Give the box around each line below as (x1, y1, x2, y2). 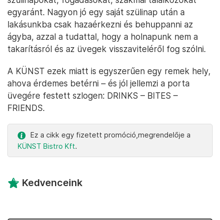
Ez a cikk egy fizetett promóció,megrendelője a (30, 131, 191, 139)
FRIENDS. (7, 103, 45, 113)
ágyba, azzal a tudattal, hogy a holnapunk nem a (7, 31, 198, 42)
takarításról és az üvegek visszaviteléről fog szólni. (7, 44, 206, 55)
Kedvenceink (22, 177, 82, 189)
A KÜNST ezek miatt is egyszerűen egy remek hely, (7, 66, 211, 77)
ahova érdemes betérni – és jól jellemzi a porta (7, 78, 190, 89)
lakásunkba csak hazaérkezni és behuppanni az (7, 19, 193, 30)
